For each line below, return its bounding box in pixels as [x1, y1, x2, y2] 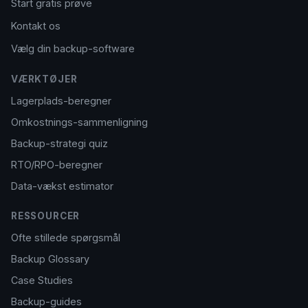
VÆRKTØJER [11, 74, 78, 85]
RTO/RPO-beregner [11, 159, 102, 170]
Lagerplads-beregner [11, 95, 111, 107]
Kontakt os [11, 20, 60, 32]
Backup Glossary [11, 253, 89, 265]
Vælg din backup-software [11, 43, 135, 54]
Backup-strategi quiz [11, 137, 108, 149]
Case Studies [11, 274, 73, 286]
